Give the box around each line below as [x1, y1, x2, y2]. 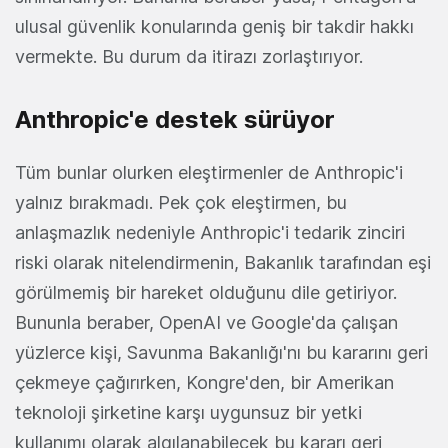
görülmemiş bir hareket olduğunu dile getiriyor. [15, 282, 397, 304]
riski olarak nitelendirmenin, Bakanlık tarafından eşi [15, 252, 431, 274]
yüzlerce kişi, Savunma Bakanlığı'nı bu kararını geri [15, 342, 428, 364]
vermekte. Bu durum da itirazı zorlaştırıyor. [15, 46, 363, 68]
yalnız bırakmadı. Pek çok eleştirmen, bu [15, 192, 347, 214]
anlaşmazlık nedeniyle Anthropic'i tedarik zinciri [15, 222, 405, 244]
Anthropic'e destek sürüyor [15, 105, 341, 135]
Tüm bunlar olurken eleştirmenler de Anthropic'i [15, 162, 403, 184]
